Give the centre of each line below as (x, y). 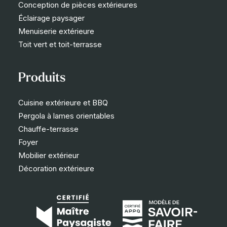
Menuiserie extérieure (56, 31)
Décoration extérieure (56, 168)
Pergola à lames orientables (66, 116)
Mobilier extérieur (49, 155)
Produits (42, 78)
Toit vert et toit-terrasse (60, 44)
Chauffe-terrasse (48, 129)
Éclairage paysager (51, 18)
